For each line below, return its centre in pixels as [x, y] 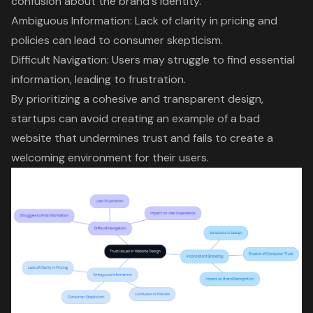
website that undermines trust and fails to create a [142, 138]
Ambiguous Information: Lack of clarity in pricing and [144, 20]
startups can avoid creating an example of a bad [136, 118]
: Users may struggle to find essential [201, 59]
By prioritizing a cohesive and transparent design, [137, 99]
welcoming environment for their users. [110, 157]
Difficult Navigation [59, 59]
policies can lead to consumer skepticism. [117, 40]
